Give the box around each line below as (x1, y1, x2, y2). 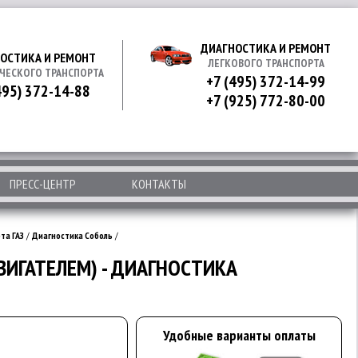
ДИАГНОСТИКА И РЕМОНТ (201, 40, 331, 56)
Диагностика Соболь (32, 229, 113, 241)
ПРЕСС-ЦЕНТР (10, 176, 76, 192)
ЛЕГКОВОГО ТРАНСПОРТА (207, 56, 324, 70)
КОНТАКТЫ (132, 176, 186, 192)
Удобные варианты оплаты (162, 326, 316, 344)
